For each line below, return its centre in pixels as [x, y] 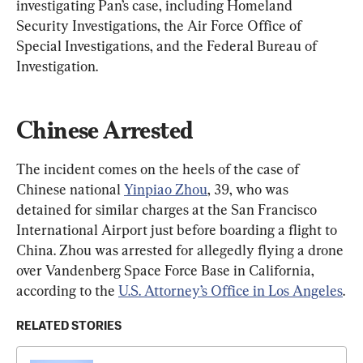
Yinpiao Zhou [166, 189]
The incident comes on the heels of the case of [159, 169]
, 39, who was [250, 189]
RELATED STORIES [69, 326]
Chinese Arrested [105, 130]
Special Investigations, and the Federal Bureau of [168, 45]
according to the [67, 290]
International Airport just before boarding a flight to [178, 229]
